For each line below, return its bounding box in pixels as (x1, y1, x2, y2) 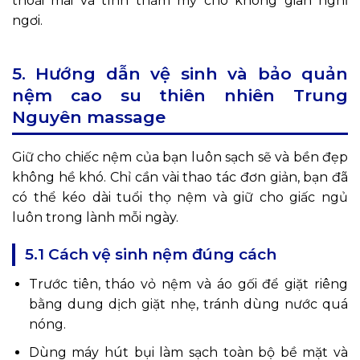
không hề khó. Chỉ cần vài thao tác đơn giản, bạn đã (12, 170, 348, 186)
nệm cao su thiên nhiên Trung (12, 85, 348, 106)
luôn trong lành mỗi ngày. (12, 210, 178, 226)
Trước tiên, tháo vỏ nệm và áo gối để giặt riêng (28, 276, 348, 292)
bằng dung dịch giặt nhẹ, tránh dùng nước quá (28, 297, 348, 313)
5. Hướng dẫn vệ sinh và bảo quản (12, 63, 348, 84)
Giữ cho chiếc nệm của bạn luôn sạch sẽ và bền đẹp (12, 149, 348, 166)
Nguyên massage (12, 107, 166, 128)
